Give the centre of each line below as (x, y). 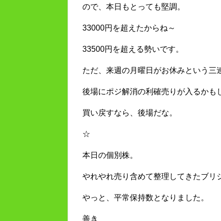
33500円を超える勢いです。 (133, 49)
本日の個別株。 (110, 155)
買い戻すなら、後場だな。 (130, 113)
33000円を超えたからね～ (129, 28)
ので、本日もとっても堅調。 (134, 7)
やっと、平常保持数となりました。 (146, 198)
